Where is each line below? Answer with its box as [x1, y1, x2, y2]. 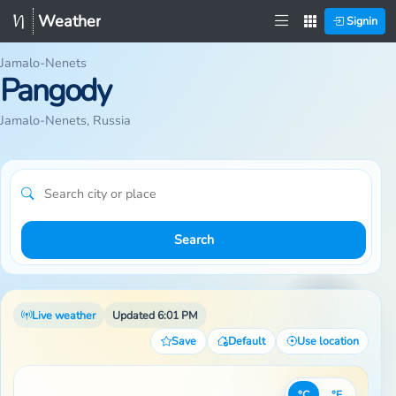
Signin [344, 13, 377, 28]
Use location [296, 332, 359, 348]
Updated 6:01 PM [112, 307, 199, 323]
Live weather [32, 307, 96, 323]
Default [227, 332, 265, 348]
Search [173, 231, 214, 249]
